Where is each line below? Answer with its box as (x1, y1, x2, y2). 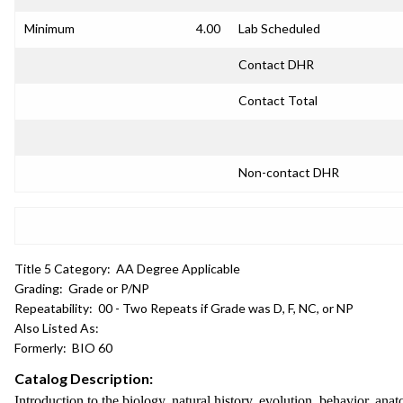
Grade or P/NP (68, 281, 149, 296)
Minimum (24, 21, 75, 36)
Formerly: (14, 340, 67, 355)
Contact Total (238, 93, 318, 108)
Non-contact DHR (238, 165, 339, 180)
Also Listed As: (14, 320, 99, 336)
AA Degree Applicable (116, 261, 240, 276)
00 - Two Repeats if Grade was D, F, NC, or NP (98, 300, 354, 316)
